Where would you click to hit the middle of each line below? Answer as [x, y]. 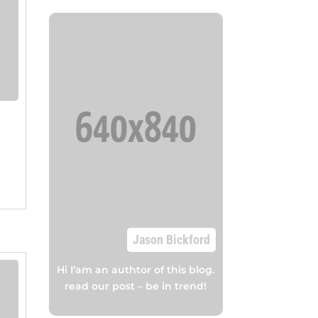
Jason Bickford [171, 239]
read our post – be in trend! [136, 286]
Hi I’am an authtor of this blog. [136, 269]
